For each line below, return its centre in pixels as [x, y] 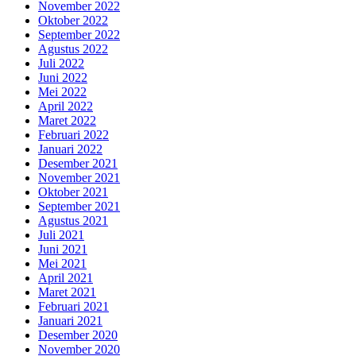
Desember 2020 [78, 335]
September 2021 [79, 207]
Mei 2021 [62, 264]
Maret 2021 [67, 292]
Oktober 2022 [73, 21]
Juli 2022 [61, 64]
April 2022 [66, 106]
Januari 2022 [70, 149]
